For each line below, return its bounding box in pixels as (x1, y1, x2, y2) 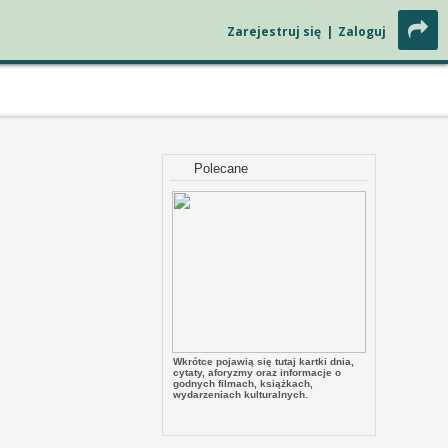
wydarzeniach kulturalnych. (173, 389, 308, 400)
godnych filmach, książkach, (173, 378, 313, 389)
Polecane (194, 161, 248, 176)
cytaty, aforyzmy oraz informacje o (173, 367, 341, 378)
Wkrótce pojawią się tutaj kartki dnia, (173, 356, 354, 367)
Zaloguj (338, 23, 386, 40)
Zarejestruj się (227, 23, 321, 40)
